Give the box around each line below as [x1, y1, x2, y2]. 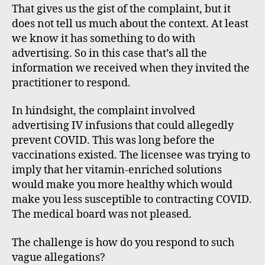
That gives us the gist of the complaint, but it [12, 2, 231, 16]
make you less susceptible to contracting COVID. [12, 193, 252, 207]
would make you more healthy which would [12, 178, 232, 192]
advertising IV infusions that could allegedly [12, 119, 234, 133]
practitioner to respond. [12, 76, 131, 90]
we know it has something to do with [12, 31, 195, 46]
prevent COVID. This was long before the [12, 134, 215, 148]
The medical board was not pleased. [12, 208, 192, 222]
